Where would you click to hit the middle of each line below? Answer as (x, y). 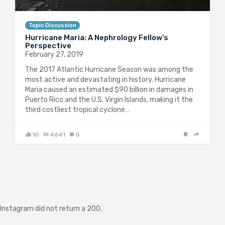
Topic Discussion (52, 25)
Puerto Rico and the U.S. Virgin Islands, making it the (109, 100)
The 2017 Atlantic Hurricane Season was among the (109, 70)
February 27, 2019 (54, 54)
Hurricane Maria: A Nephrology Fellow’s (97, 38)
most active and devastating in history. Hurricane (105, 80)
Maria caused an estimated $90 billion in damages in (109, 90)
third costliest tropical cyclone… (77, 110)
